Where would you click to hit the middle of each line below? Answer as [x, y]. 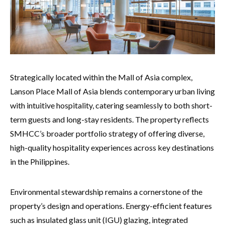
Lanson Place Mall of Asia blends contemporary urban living [113, 91]
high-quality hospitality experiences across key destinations [112, 148]
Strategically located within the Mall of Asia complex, [101, 77]
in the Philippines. [40, 162]
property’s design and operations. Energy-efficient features [111, 206]
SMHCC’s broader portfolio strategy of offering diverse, [107, 134]
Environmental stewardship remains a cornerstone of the [106, 192]
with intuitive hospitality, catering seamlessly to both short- [111, 105]
